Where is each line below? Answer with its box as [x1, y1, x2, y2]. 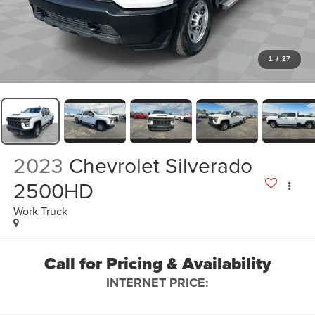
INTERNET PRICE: [106, 274, 209, 292]
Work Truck [13, 202, 67, 219]
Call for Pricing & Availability [44, 251, 271, 277]
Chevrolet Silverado [68, 150, 252, 180]
